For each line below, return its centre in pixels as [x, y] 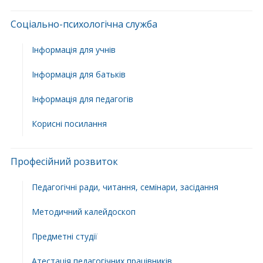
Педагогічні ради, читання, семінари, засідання [125, 187]
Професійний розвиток [64, 161]
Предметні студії [64, 236]
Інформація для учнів [73, 50]
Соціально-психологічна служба [84, 24]
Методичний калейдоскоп [83, 212]
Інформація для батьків [78, 74]
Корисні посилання [69, 124]
